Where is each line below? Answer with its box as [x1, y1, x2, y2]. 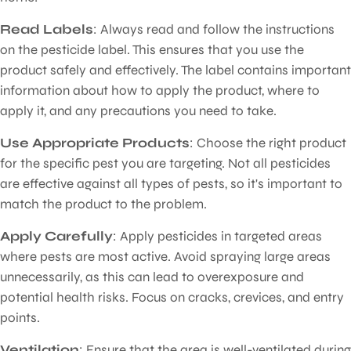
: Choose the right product [190, 134, 346, 151]
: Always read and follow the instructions [93, 20, 335, 38]
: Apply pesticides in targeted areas [113, 227, 322, 244]
